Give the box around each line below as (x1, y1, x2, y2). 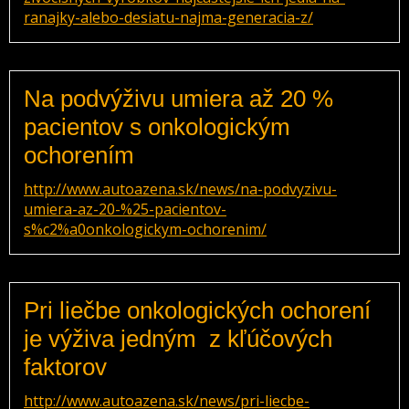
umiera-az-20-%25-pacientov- (24, 199, 226, 219)
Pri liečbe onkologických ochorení (24, 297, 371, 324)
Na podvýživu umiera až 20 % (24, 85, 333, 112)
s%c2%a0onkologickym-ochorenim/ (24, 219, 267, 239)
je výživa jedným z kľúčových (24, 325, 332, 352)
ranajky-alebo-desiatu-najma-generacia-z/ (24, 7, 313, 27)
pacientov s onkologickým (24, 113, 290, 141)
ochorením (24, 142, 134, 169)
